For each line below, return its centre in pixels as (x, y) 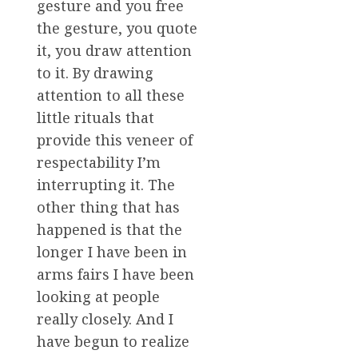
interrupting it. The (106, 185)
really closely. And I (105, 319)
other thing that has (108, 207)
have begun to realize (113, 342)
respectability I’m (99, 163)
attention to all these (111, 95)
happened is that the (109, 230)
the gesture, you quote (117, 28)
